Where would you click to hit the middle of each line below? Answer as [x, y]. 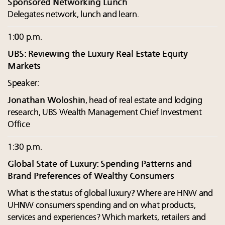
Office [19, 125]
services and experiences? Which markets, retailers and [107, 218]
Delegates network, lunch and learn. [73, 15]
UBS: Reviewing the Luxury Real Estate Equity [97, 55]
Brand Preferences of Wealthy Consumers [91, 177]
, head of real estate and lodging [144, 101]
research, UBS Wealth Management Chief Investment [105, 113]
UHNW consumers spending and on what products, [102, 206]
